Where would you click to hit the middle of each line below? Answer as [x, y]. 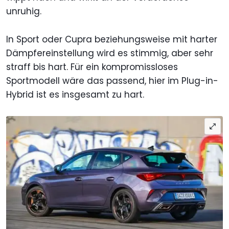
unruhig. [24, 11]
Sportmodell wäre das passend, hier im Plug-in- [112, 81]
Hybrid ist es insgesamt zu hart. [75, 94]
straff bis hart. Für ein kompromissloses [92, 67]
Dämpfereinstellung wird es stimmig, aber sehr [110, 53]
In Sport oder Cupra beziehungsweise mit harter [112, 39]
